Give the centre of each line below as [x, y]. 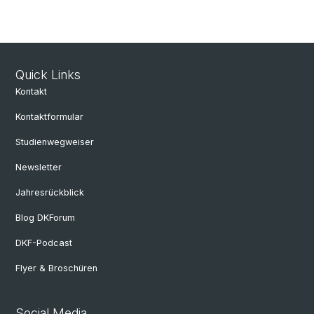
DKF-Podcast [44, 243]
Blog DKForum [45, 218]
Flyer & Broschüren [56, 268]
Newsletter [39, 167]
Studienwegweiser [55, 142]
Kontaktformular [49, 117]
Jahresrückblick [50, 192]
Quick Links [48, 75]
